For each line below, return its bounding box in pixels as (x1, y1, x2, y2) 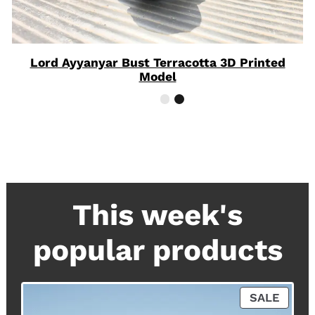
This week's (72, 197, 243, 232)
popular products (32, 232, 283, 267)
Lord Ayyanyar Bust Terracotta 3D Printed (30, 55, 285, 70)
